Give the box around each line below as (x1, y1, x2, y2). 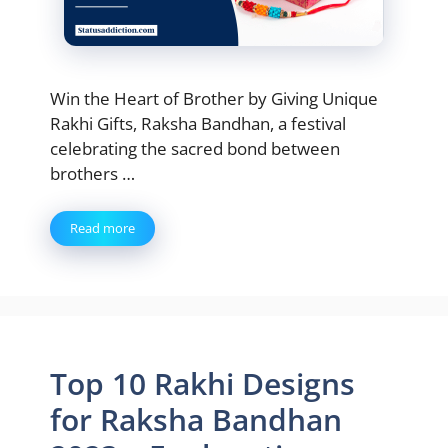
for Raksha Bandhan (50, 399, 342, 440)
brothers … (50, 161, 135, 185)
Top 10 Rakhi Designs (50, 363, 355, 404)
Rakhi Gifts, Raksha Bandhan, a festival (50, 111, 346, 135)
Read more (70, 219, 135, 237)
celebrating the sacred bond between (50, 136, 340, 160)
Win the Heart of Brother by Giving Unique (50, 86, 378, 110)
